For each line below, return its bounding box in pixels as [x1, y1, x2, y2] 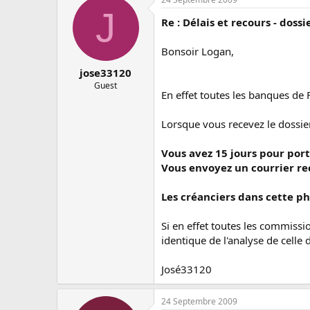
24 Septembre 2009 [161, 295, 237, 307]
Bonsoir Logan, [161, 44, 234, 58]
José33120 [161, 262, 212, 276]
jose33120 [80, 66, 131, 80]
